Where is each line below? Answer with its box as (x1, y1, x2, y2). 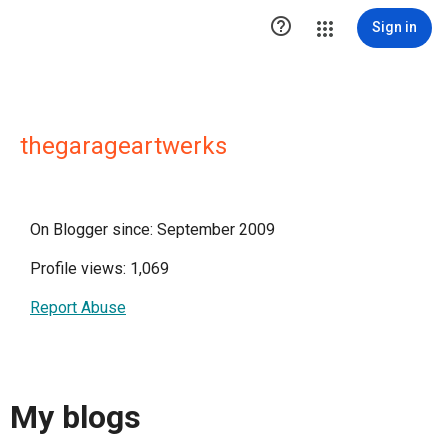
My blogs (10, 398, 141, 437)
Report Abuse (30, 298, 126, 317)
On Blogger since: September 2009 (30, 220, 275, 239)
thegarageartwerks (20, 132, 227, 160)
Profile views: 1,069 (30, 259, 169, 278)
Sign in (372, 19, 417, 35)
